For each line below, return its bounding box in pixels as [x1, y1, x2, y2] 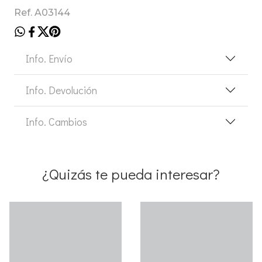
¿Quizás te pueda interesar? [42, 164, 220, 184]
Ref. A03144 [14, 6, 70, 18]
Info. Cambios [26, 114, 87, 129]
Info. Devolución [26, 82, 97, 97]
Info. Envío [26, 51, 73, 65]
